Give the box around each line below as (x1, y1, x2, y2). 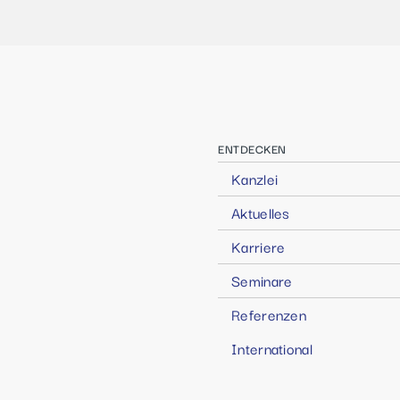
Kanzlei (231, 167, 279, 190)
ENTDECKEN (218, 139, 287, 157)
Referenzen (231, 303, 306, 326)
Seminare (231, 269, 293, 292)
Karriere (231, 235, 286, 258)
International (231, 337, 312, 360)
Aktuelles (231, 201, 290, 224)
